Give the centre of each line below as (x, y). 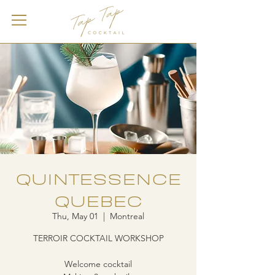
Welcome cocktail (98, 264)
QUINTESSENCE (98, 177)
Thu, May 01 (75, 216)
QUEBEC (98, 199)
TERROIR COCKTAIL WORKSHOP (98, 238)
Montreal (127, 216)
